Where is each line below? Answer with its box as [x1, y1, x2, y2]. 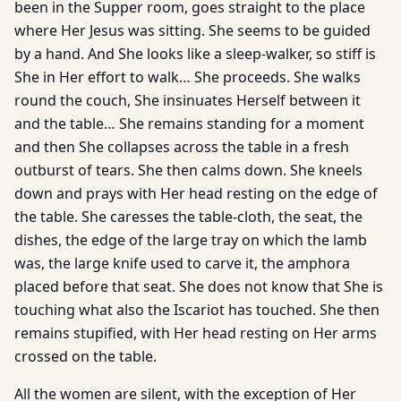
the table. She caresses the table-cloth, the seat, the [14, 207, 363, 226]
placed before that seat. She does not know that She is [14, 277, 383, 296]
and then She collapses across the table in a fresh [14, 137, 349, 157]
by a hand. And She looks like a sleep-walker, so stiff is [14, 44, 376, 64]
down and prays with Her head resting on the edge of [14, 183, 378, 203]
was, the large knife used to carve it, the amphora [14, 253, 350, 273]
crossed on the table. [14, 346, 157, 366]
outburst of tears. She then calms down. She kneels [14, 160, 363, 180]
